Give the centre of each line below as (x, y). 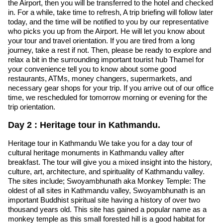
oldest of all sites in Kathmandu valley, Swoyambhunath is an (107, 191)
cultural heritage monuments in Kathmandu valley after (96, 153)
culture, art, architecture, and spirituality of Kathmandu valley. (106, 172)
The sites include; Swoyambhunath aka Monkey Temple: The (107, 181)
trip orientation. (32, 107)
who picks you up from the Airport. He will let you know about (106, 31)
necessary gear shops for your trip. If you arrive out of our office (111, 88)
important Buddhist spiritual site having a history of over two (104, 200)
